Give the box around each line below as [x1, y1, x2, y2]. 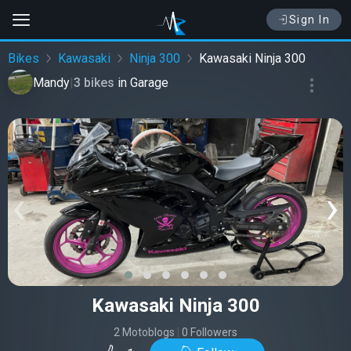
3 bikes [74, 74, 118, 90]
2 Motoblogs [114, 326, 175, 338]
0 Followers [182, 326, 237, 338]
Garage [130, 74, 168, 90]
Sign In [288, 13, 330, 26]
